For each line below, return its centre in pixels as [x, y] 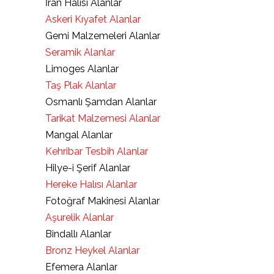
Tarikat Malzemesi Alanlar [103, 118]
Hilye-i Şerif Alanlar [88, 168]
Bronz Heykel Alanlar [92, 250]
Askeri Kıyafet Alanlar [93, 19]
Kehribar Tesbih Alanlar [97, 151]
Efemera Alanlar [81, 267]
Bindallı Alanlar [78, 234]
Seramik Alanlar [80, 52]
